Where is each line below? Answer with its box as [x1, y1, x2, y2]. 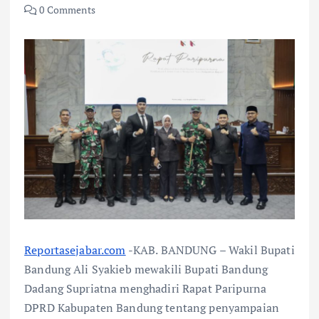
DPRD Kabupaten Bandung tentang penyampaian [24, 299, 279, 315]
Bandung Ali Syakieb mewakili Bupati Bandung [24, 261, 268, 277]
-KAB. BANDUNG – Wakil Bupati [125, 241, 295, 258]
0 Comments [37, 2, 95, 16]
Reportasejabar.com [24, 241, 126, 258]
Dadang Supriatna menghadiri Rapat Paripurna [24, 280, 267, 296]
